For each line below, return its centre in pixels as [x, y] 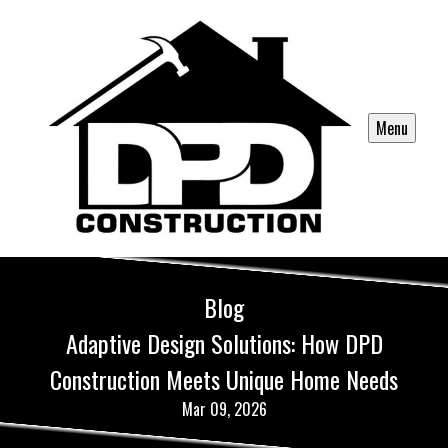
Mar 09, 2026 [224, 408]
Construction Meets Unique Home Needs [224, 378]
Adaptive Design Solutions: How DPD [224, 342]
